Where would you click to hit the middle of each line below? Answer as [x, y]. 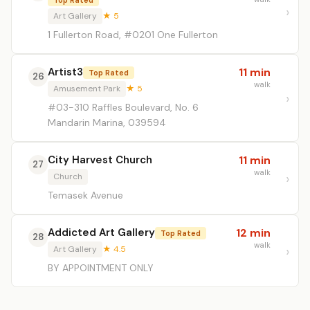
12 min [253, 233]
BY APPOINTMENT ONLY [101, 268]
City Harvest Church [100, 160]
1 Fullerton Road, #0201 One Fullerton [133, 35]
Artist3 [65, 72]
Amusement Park [87, 89]
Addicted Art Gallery [101, 232]
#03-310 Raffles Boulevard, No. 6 [123, 107]
